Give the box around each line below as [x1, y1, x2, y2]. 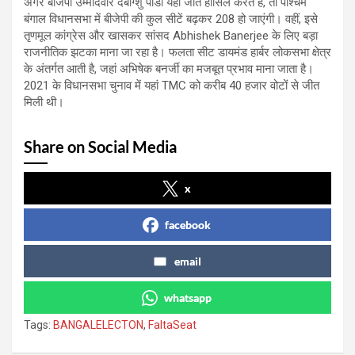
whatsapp [164, 290, 212, 304]
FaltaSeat [148, 318, 197, 331]
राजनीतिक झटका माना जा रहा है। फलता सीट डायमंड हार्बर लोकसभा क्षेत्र [24, 44, 331, 59]
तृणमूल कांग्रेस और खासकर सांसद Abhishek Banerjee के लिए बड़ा [24, 28, 318, 43]
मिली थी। [24, 94, 64, 109]
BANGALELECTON [53, 318, 143, 331]
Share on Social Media [24, 136, 177, 156]
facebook [165, 217, 211, 231]
